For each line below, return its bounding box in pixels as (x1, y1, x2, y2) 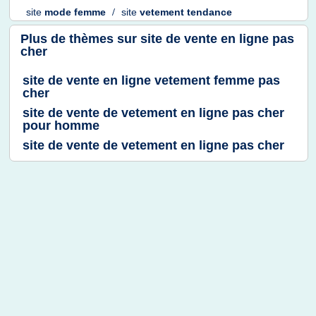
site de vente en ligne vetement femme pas (23, 73, 280, 87)
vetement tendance (140, 6, 232, 18)
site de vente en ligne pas (140, 32, 294, 46)
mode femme (44, 6, 109, 18)
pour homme (23, 119, 99, 133)
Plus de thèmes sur (20, 32, 140, 46)
